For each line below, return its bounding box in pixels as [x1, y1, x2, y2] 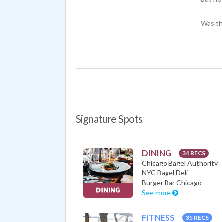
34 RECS [182, 149, 205, 157]
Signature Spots [76, 112, 143, 125]
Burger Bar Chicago [142, 178, 202, 187]
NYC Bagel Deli [142, 168, 188, 177]
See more [142, 188, 172, 197]
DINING [142, 147, 173, 158]
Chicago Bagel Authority [142, 158, 218, 167]
